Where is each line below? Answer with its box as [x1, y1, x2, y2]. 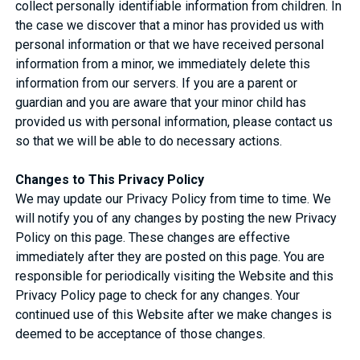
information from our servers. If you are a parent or [15, 75, 298, 91]
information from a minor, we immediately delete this [15, 55, 311, 72]
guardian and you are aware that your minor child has [15, 94, 307, 110]
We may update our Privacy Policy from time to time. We [15, 190, 332, 207]
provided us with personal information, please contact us [15, 113, 333, 129]
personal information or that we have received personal [15, 36, 325, 52]
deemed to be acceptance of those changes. [15, 325, 269, 342]
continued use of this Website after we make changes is [15, 306, 333, 322]
